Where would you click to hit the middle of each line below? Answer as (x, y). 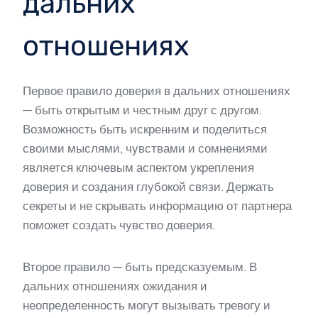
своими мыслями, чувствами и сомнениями (145, 149)
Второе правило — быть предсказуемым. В (140, 267)
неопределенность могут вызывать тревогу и (147, 306)
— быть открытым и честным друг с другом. (142, 110)
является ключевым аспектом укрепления (138, 168)
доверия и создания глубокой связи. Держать (148, 187)
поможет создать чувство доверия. (119, 225)
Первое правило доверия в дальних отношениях (157, 91)
